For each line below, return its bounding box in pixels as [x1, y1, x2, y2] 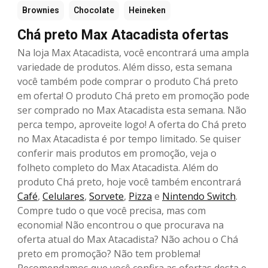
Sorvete [89, 190, 124, 203]
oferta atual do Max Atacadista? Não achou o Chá [17, 233, 238, 246]
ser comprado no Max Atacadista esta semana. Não [17, 103, 246, 117]
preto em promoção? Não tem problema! [17, 247, 200, 261]
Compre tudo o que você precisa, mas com [17, 204, 206, 218]
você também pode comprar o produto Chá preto [17, 75, 238, 89]
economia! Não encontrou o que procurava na [17, 218, 224, 232]
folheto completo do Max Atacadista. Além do [17, 161, 218, 175]
